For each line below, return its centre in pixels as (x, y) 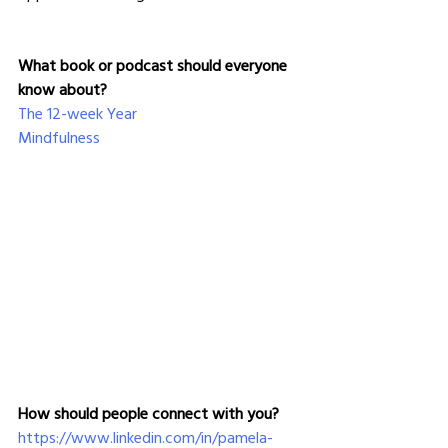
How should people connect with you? (148, 412)
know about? (62, 88)
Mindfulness (59, 136)
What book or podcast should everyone (154, 64)
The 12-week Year (77, 112)
